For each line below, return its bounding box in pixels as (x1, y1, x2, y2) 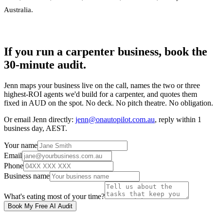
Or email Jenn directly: (4, 115, 75, 124)
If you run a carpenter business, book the (4, 45, 207, 58)
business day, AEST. (4, 124, 67, 132)
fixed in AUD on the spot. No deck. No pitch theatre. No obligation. (4, 98, 213, 107)
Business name (4, 171, 50, 180)
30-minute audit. (4, 58, 86, 71)
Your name (4, 141, 37, 149)
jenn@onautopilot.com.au (75, 115, 155, 124)
